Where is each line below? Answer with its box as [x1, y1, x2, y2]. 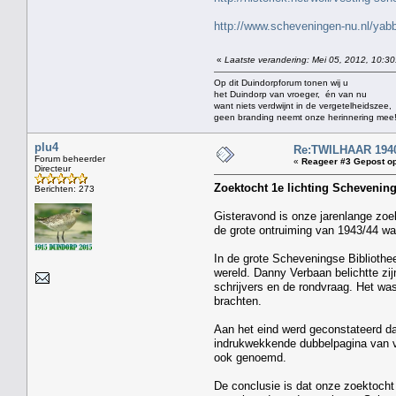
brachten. [214, 293, 262, 308]
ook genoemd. [214, 350, 286, 364]
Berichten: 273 [34, 183, 95, 194]
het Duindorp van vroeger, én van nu [214, 88, 367, 99]
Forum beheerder [34, 153, 105, 164]
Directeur [34, 163, 71, 173]
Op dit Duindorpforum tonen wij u [214, 77, 348, 88]
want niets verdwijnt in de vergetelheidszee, [214, 100, 392, 110]
